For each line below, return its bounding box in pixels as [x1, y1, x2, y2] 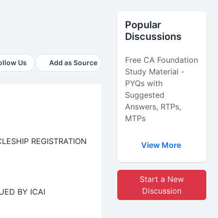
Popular [125, 19, 162, 31]
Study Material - [125, 67, 185, 76]
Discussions [125, 31, 182, 42]
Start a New [140, 174, 184, 184]
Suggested [125, 90, 165, 100]
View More [141, 140, 183, 150]
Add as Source [49, 58, 98, 67]
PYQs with [125, 78, 163, 88]
